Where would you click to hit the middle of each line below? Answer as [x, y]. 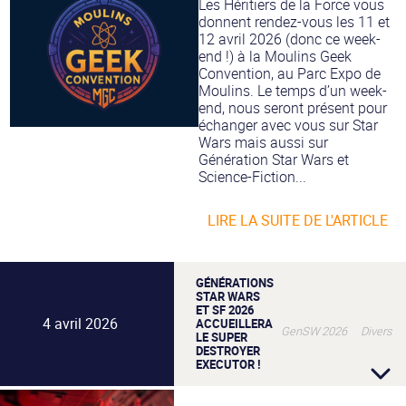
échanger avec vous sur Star [288, 125]
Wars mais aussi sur [263, 142]
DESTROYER [228, 350]
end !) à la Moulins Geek [275, 56]
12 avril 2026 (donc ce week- [290, 39]
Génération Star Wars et [274, 159]
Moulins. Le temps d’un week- [293, 90]
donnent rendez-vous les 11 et [294, 21]
